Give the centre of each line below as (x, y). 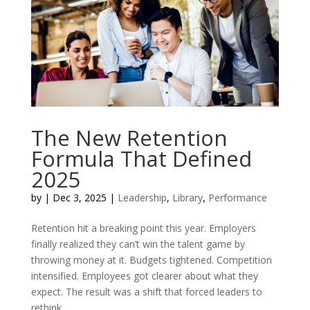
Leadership (142, 197)
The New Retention (129, 137)
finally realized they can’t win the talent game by (138, 244)
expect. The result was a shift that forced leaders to (146, 291)
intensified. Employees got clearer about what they (144, 275)
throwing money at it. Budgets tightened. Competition (151, 259)
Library (187, 197)
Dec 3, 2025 (79, 197)
